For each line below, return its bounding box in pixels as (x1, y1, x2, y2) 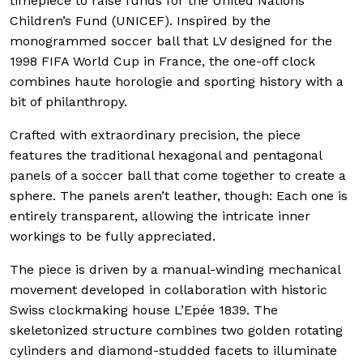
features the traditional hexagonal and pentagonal (10, 147, 322, 163)
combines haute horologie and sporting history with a (10, 73, 344, 89)
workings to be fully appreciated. (10, 228, 216, 244)
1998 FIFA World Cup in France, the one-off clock (10, 53, 315, 69)
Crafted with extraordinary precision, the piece (10, 126, 301, 143)
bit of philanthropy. (10, 93, 127, 109)
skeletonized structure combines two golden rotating (10, 322, 343, 338)
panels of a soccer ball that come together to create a (10, 167, 346, 183)
